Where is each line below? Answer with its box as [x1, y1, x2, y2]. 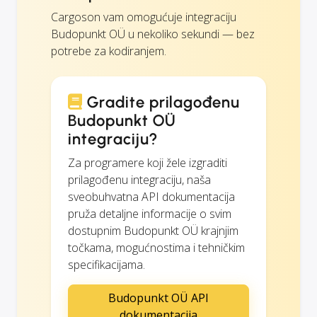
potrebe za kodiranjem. [51, 42, 166, 59]
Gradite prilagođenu [82, 92, 241, 112]
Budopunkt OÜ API [108, 289, 209, 306]
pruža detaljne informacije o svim [68, 205, 231, 221]
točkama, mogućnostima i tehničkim [68, 239, 245, 255]
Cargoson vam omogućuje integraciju [51, 8, 236, 25]
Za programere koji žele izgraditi [68, 154, 227, 171]
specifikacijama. [68, 256, 145, 272]
